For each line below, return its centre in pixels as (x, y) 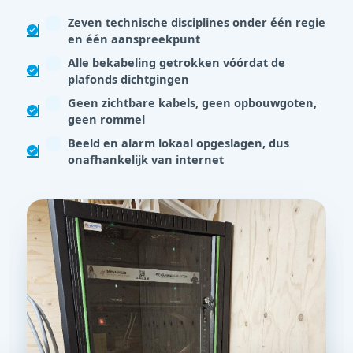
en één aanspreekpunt (134, 39)
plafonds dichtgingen (128, 79)
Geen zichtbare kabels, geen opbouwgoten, (192, 103)
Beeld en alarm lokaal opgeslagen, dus (178, 143)
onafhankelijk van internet (146, 160)
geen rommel (106, 119)
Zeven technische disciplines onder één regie (197, 22)
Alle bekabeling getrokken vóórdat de (176, 63)
